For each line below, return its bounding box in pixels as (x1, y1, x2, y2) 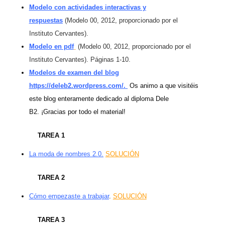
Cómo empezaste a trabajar (29, 192, 109, 200)
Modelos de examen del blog (29, 69, 119, 77)
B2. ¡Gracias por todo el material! (29, 108, 126, 116)
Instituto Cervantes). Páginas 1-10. (29, 56, 131, 64)
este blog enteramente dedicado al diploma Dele (29, 95, 169, 103)
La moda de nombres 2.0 (29, 150, 101, 158)
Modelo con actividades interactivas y (29, 4, 146, 12)
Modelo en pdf (29, 43, 74, 51)
